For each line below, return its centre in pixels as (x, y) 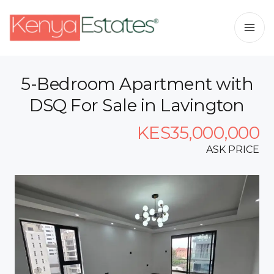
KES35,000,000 (198, 133)
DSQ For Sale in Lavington (137, 105)
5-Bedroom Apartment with (137, 84)
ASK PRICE (233, 150)
